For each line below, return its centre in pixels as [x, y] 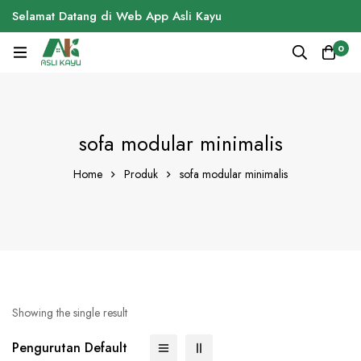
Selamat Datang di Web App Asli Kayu [117, 16]
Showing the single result [70, 313]
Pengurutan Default [70, 348]
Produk [141, 174]
